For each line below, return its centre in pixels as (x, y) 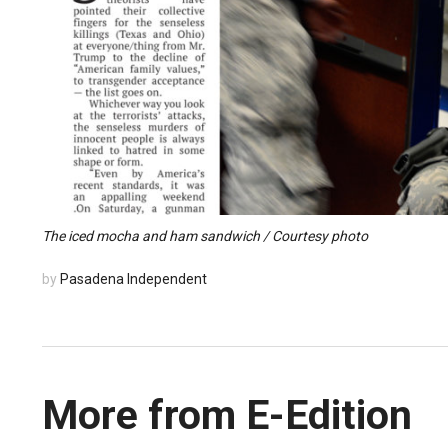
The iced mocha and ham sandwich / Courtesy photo (205, 235)
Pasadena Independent (133, 278)
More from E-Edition (227, 414)
